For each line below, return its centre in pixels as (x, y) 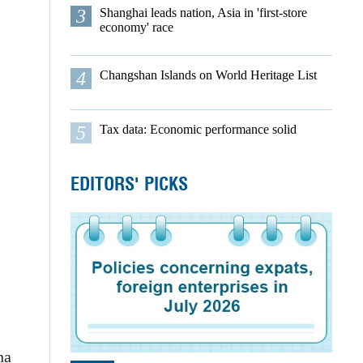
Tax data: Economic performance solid (198, 129)
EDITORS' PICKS (129, 184)
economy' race (136, 27)
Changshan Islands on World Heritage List (208, 75)
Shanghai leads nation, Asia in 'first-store (203, 13)
